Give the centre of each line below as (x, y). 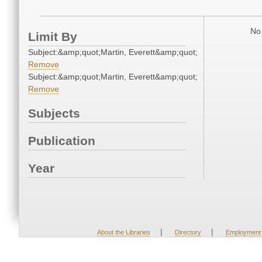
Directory (188, 232)
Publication (62, 141)
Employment (243, 232)
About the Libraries (123, 232)
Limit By (53, 37)
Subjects (54, 113)
